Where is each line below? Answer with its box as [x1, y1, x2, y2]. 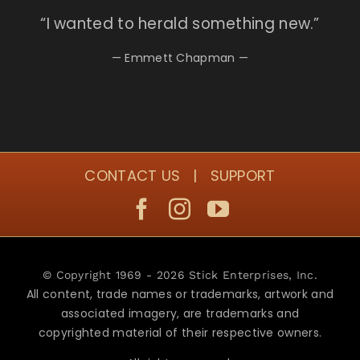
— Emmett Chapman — [111, 49, 249, 66]
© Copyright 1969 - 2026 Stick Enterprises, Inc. [42, 268, 318, 281]
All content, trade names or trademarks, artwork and [26, 285, 334, 302]
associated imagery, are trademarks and [60, 305, 300, 321]
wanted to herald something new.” [54, 12, 320, 35]
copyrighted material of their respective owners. [38, 324, 322, 341]
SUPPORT [210, 165, 276, 186]
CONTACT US [84, 165, 181, 186]
